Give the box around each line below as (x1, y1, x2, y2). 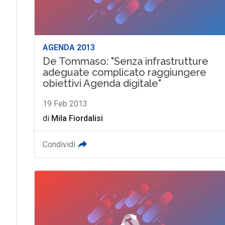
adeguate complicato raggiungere (42, 66, 206, 78)
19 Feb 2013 (42, 98, 87, 108)
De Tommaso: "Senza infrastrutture (42, 55, 208, 67)
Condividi (42, 139, 75, 149)
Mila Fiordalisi (51, 113, 103, 123)
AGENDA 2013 (42, 42, 95, 52)
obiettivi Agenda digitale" (42, 77, 161, 89)
